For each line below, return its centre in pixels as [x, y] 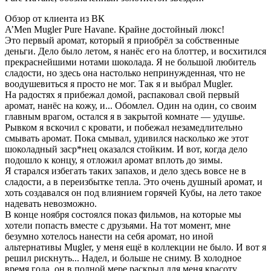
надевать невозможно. [51, 203]
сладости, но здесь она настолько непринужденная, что [120, 73]
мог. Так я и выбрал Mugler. [175, 83]
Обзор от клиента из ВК [55, 18]
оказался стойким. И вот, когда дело [172, 149]
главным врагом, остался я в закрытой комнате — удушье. [125, 116]
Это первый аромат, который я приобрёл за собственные [122, 40]
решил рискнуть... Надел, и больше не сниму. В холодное [123, 258]
